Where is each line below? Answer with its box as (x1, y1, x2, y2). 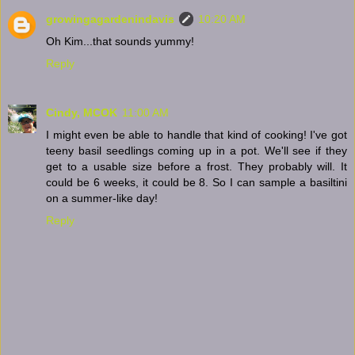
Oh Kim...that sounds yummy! (46, 34, 194, 48)
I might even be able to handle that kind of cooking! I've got (46, 128, 347, 141)
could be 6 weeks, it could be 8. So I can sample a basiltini (46, 175, 347, 189)
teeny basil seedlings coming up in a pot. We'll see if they (46, 143, 347, 157)
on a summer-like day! (46, 191, 158, 204)
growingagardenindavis (46, 12, 174, 25)
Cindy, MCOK (46, 105, 117, 119)
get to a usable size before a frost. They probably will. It (46, 159, 347, 173)
